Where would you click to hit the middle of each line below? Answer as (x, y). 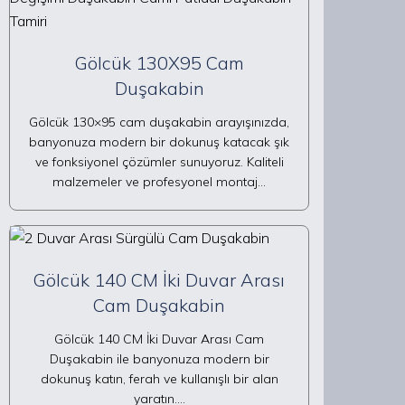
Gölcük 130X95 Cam (159, 63)
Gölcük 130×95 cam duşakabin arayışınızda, (159, 122)
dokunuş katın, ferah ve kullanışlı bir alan (159, 379)
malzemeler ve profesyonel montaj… (159, 182)
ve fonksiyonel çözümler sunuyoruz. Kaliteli (159, 162)
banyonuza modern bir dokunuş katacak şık (159, 142)
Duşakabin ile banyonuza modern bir (159, 359)
